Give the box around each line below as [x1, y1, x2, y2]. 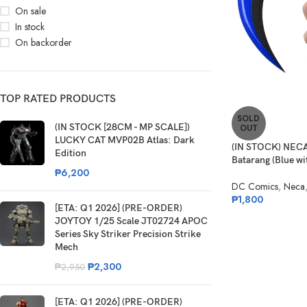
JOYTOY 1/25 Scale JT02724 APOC [55, 215, 208, 228]
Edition [55, 147, 86, 160]
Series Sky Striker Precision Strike [55, 228, 201, 241]
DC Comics [231, 180, 278, 194]
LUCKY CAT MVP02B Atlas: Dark [55, 134, 195, 147]
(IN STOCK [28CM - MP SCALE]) [55, 121, 190, 134]
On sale [15, 4, 46, 19]
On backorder [15, 36, 72, 50]
